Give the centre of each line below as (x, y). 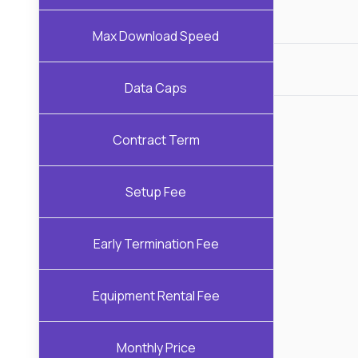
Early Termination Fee (156, 243)
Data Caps (156, 88)
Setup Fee (156, 191)
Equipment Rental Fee (156, 295)
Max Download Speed (156, 36)
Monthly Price (156, 347)
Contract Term (156, 139)
